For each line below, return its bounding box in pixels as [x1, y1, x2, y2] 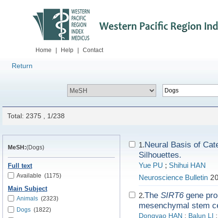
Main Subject [8, 185, 47, 192]
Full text [8, 163, 32, 169]
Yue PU [139, 161, 163, 169]
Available [17, 172, 41, 179]
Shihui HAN [169, 161, 206, 169]
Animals [17, 195, 38, 202]
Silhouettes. [139, 150, 182, 160]
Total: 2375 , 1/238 [7, 112, 65, 120]
